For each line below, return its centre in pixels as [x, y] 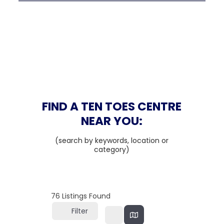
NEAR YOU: [112, 121]
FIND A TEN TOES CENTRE [112, 106]
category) [112, 149]
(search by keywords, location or [112, 140]
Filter [79, 211]
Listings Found [85, 196]
